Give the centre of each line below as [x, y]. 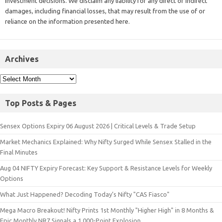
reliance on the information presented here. [67, 21]
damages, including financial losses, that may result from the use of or [105, 11]
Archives [22, 59]
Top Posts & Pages [41, 103]
